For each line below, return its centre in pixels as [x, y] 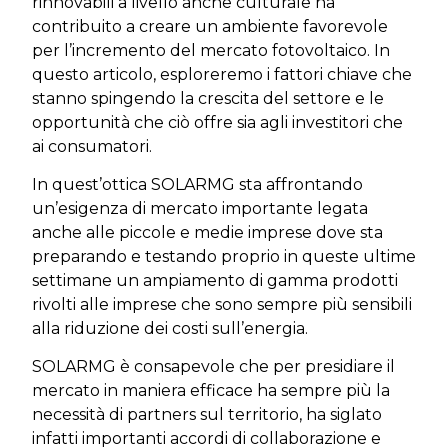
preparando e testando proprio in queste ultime [224, 256]
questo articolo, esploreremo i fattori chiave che [222, 74]
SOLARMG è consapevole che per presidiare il [213, 367]
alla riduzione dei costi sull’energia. [170, 328]
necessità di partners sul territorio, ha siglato [207, 415]
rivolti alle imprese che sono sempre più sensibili [222, 304]
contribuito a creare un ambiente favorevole [210, 26]
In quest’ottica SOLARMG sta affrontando [197, 184]
